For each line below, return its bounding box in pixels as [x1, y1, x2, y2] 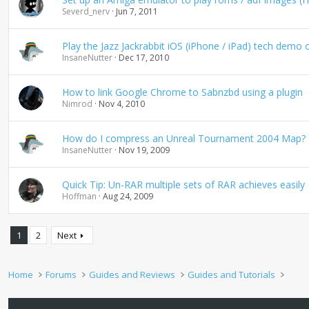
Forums [46, 268, 77, 281]
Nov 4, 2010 [98, 98, 145, 110]
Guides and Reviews [89, 268, 176, 281]
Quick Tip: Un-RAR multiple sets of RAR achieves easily [61, 178, 305, 191]
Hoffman [61, 190, 97, 202]
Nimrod [61, 98, 92, 110]
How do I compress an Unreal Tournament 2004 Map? [61, 132, 306, 145]
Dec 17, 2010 [118, 52, 169, 63]
